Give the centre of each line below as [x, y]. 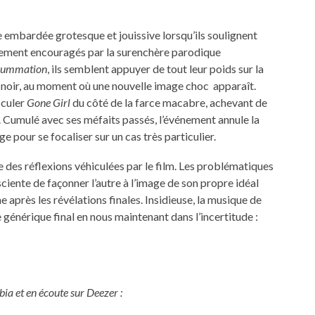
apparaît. [234, 85]
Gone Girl [49, 102]
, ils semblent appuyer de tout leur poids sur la [155, 68]
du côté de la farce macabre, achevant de [169, 102]
